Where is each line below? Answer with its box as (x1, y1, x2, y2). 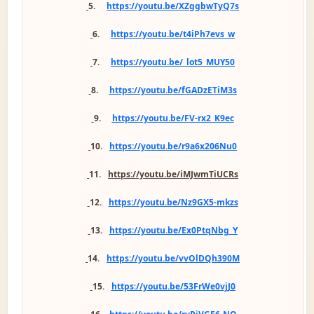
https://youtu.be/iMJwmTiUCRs (108, 168, 239, 180)
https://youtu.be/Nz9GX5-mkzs (108, 196, 238, 208)
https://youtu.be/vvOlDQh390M (107, 252, 240, 264)
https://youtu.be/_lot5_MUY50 (111, 55, 235, 68)
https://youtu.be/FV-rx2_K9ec (111, 111, 234, 124)
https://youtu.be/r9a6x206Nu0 (109, 139, 238, 152)
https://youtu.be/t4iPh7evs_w (111, 27, 235, 40)
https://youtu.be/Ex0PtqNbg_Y (109, 224, 238, 236)
